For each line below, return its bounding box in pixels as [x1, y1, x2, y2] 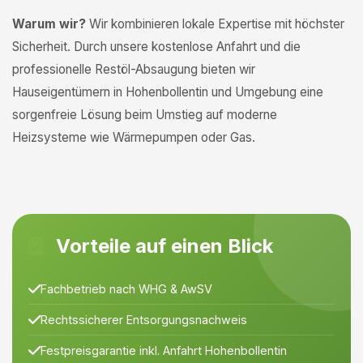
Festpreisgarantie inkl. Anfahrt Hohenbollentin [41, 344, 287, 357]
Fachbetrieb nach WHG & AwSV [41, 282, 212, 296]
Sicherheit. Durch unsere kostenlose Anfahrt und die [12, 39, 301, 54]
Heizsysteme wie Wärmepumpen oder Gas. [12, 130, 255, 145]
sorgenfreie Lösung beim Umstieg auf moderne [12, 107, 277, 122]
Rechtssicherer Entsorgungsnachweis [41, 313, 247, 327]
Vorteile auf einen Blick [51, 234, 273, 258]
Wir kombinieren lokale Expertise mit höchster [86, 16, 344, 32]
